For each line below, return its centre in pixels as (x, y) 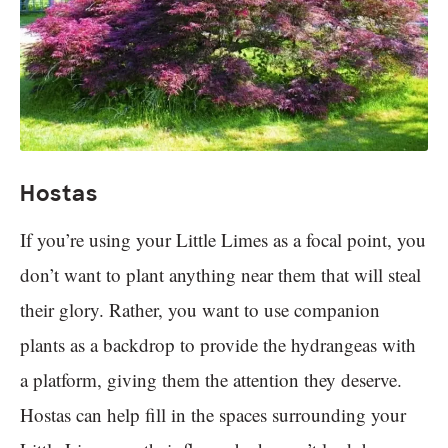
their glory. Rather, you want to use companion (200, 309)
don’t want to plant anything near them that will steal (220, 274)
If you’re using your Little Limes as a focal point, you (223, 239)
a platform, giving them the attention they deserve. (211, 379)
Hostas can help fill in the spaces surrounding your (213, 414)
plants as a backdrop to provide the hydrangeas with (218, 344)
